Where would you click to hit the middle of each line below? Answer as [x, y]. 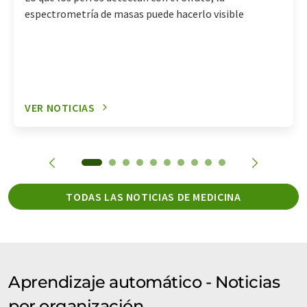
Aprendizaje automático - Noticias [144, 282]
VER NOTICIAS [60, 107]
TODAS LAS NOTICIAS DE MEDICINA [153, 196]
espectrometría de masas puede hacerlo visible [134, 13]
